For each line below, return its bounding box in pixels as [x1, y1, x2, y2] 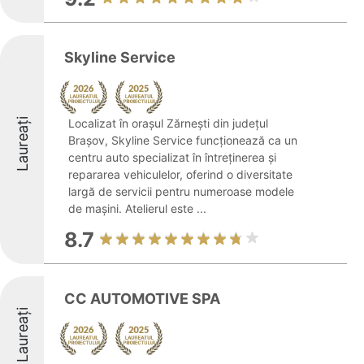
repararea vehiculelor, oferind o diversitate [68, 167, 292, 181]
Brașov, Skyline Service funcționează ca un [68, 133, 297, 147]
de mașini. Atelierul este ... [68, 201, 206, 215]
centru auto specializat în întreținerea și [68, 150, 276, 164]
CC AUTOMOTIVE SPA [64, 290, 220, 307]
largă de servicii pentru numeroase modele [68, 184, 294, 198]
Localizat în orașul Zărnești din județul [68, 116, 268, 130]
